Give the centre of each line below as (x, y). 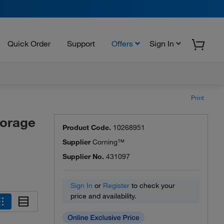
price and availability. (103, 196)
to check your (152, 185)
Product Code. (87, 127)
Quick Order (29, 43)
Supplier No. (83, 156)
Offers (122, 43)
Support (81, 43)
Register (116, 185)
